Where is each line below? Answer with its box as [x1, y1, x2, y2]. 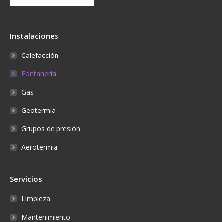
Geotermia [21, 105, 55, 115]
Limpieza [21, 193, 50, 203]
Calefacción [21, 50, 58, 60]
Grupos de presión [21, 123, 80, 133]
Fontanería [21, 68, 56, 78]
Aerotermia [21, 142, 57, 152]
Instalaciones [10, 30, 58, 41]
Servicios [10, 173, 42, 184]
